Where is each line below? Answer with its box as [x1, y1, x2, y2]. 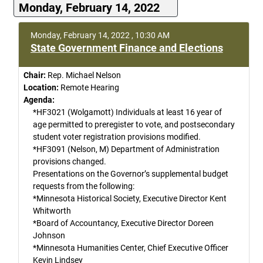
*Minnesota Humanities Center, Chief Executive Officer [33, 243, 228, 252]
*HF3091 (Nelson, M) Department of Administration [33, 144, 220, 154]
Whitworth [33, 206, 71, 215]
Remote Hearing [59, 83, 119, 92]
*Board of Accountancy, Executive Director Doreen [33, 218, 214, 228]
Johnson [33, 231, 65, 240]
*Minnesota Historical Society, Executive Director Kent [33, 194, 227, 203]
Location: [23, 83, 59, 92]
